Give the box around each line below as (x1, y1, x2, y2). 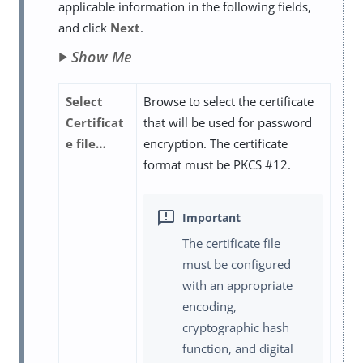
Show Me (71, 47, 133, 67)
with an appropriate (182, 276, 293, 293)
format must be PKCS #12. (143, 156, 291, 173)
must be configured (182, 255, 291, 272)
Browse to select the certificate (143, 93, 314, 110)
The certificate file (182, 234, 280, 251)
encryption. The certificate (143, 135, 288, 152)
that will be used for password (143, 114, 312, 131)
